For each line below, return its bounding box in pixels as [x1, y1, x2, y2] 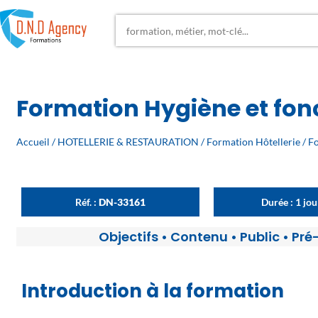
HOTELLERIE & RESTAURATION [57, 136, 199, 148]
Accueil [16, 136, 50, 148]
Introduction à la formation [21, 278, 284, 305]
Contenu [170, 228, 228, 246]
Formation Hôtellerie [207, 136, 301, 148]
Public [239, 228, 280, 246]
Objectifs [98, 228, 158, 246]
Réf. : [75, 196, 99, 209]
